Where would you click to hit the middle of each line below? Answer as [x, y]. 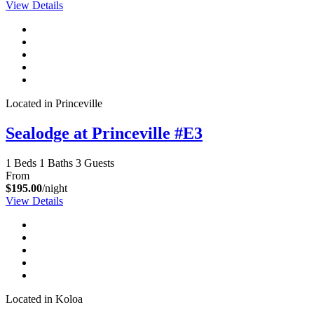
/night [55, 188]
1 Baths [56, 163]
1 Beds [21, 163]
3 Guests [95, 163]
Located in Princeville [54, 103]
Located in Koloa [44, 299]
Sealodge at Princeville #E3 [104, 133]
